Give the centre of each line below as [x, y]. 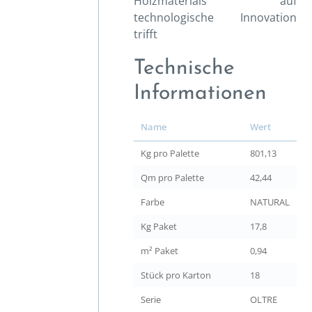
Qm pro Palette [172, 178]
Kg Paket [159, 226]
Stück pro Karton [176, 275]
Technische [184, 69]
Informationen [200, 94]
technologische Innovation [215, 17]
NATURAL [270, 202]
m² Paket [159, 251]
